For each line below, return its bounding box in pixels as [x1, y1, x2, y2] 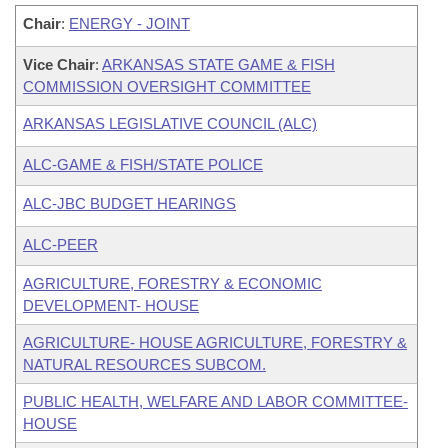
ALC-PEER [23, 236, 98, 253]
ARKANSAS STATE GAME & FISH [102, 56, 335, 73]
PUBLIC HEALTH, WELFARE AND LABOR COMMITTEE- [23, 393, 408, 410]
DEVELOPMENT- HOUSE [23, 297, 199, 314]
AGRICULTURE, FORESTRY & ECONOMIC [23, 275, 322, 292]
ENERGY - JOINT [69, 15, 190, 32]
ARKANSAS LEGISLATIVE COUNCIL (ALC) [23, 115, 317, 132]
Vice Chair [23, 56, 95, 73]
